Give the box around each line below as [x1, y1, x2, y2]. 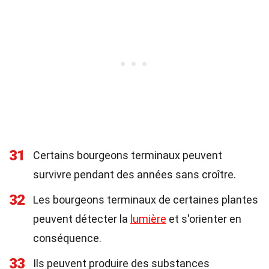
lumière [130, 213, 166, 225]
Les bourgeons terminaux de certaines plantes [33, 193, 258, 206]
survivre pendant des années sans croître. [33, 168, 236, 181]
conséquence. [33, 232, 101, 244]
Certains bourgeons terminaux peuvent [33, 149, 222, 162]
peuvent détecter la [33, 213, 130, 225]
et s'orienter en [166, 213, 241, 225]
